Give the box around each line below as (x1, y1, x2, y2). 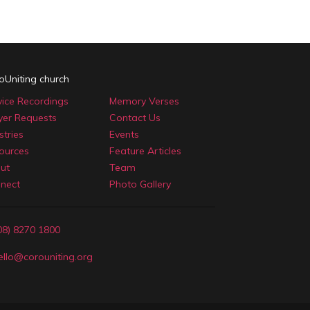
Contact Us (109, 111, 161, 124)
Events (109, 128, 139, 140)
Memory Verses (109, 95, 179, 107)
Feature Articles (109, 145, 181, 157)
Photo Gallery (109, 178, 171, 190)
